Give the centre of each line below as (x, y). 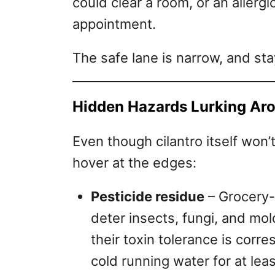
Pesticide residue (148, 196)
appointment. (114, 24)
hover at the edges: (134, 162)
